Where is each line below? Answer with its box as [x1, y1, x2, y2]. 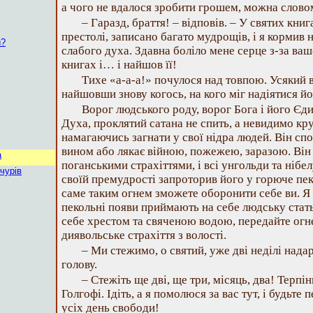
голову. [61, 258, 97, 271]
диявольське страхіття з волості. [61, 228, 226, 242]
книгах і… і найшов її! [61, 58, 177, 71]
